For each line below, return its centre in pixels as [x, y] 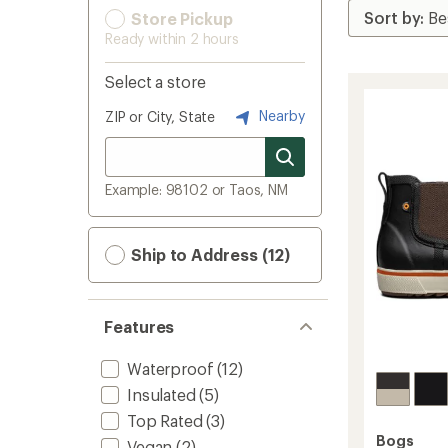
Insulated [161, 394]
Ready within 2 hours [172, 38]
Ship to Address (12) [209, 254]
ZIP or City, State [160, 116]
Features [139, 326]
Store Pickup [180, 18]
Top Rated [165, 420]
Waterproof [170, 368]
